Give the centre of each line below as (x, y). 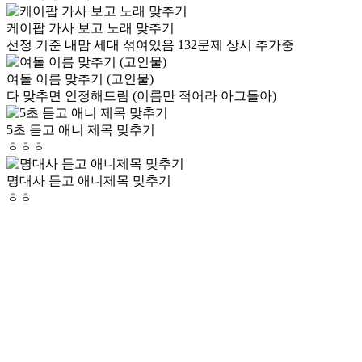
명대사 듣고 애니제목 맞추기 (89, 180)
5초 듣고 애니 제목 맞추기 (81, 129)
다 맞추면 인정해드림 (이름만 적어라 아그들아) (141, 95)
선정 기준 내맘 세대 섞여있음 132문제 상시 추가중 (150, 44)
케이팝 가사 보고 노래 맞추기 (90, 27)
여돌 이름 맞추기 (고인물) (80, 78)
